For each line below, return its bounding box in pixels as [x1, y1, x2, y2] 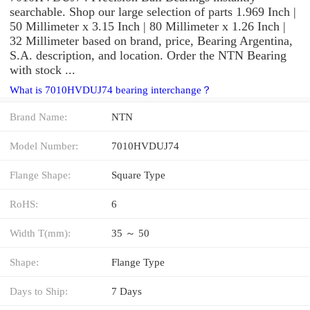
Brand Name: [10, 110, 67, 122]
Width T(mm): [10, 226, 71, 239]
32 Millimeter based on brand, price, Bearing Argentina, [10, 33, 293, 48]
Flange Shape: [10, 168, 71, 181]
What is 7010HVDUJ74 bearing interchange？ [10, 84, 212, 95]
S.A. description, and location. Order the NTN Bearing [10, 48, 286, 62]
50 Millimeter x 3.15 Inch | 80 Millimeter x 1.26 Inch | [10, 19, 286, 33]
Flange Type [111, 255, 165, 268]
